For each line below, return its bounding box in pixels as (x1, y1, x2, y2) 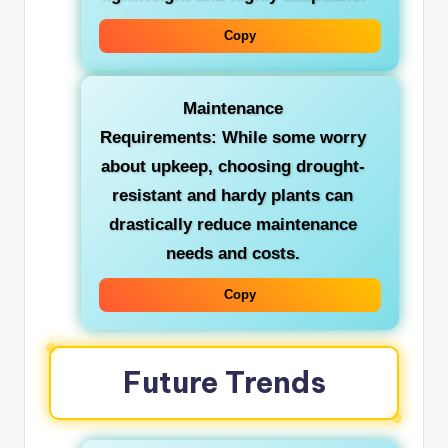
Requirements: (99, 128, 217, 148)
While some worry (216, 128, 366, 148)
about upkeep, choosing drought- (100, 157, 365, 177)
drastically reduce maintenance (108, 215, 357, 235)
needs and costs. (165, 244, 300, 264)
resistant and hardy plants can (112, 186, 353, 206)
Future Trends (122, 364, 326, 402)
